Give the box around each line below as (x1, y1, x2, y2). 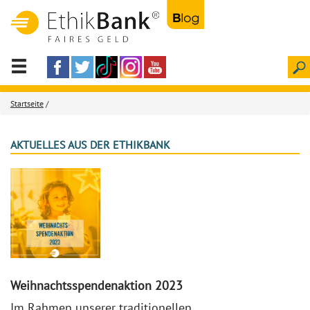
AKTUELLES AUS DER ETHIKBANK (10, 138, 170, 152)
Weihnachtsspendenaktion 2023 (10, 277, 183, 293)
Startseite (10, 98, 44, 109)
